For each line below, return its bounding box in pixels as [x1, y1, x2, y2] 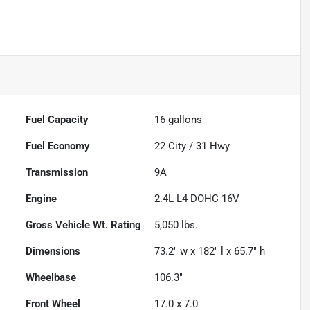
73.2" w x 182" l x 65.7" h [154, 245, 266, 258]
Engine [26, 192, 57, 206]
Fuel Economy [26, 140, 90, 153]
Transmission [26, 166, 89, 179]
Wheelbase [26, 271, 77, 284]
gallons [165, 113, 203, 127]
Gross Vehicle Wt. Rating [26, 219, 142, 232]
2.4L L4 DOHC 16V [154, 192, 240, 206]
